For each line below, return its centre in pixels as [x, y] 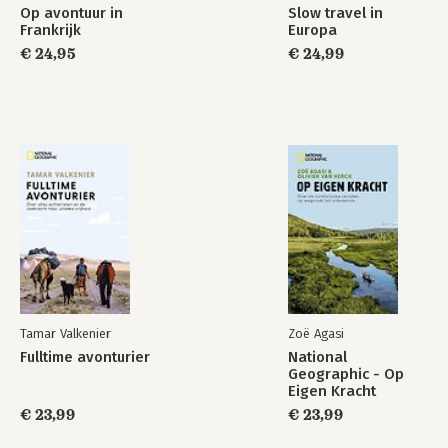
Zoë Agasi [316, 333]
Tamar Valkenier [65, 333]
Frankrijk [50, 29]
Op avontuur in [71, 12]
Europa [312, 29]
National [317, 356]
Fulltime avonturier [85, 356]
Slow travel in [335, 12]
